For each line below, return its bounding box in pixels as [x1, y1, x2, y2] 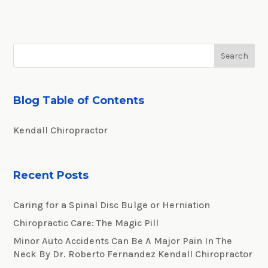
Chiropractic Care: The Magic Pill [13, 217, 159, 229]
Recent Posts [13, 168, 89, 182]
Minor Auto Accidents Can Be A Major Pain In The [13, 234, 233, 246]
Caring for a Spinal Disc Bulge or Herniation [13, 199, 211, 211]
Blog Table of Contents [13, 94, 145, 108]
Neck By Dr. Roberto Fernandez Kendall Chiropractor [13, 248, 253, 260]
